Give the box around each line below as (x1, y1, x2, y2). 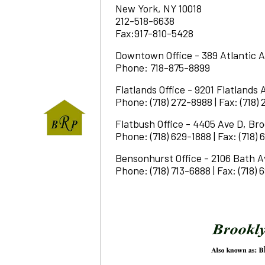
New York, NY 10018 (115, 1, 202, 15)
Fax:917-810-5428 (115, 26, 194, 40)
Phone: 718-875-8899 (115, 60, 211, 74)
